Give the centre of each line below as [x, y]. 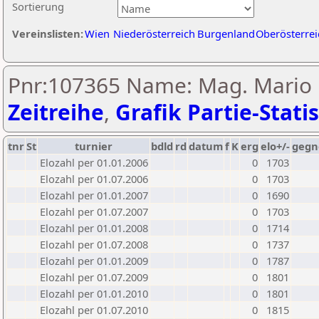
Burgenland [226, 33]
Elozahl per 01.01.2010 [94, 293]
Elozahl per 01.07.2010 [94, 310]
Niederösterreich [154, 33]
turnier [94, 146]
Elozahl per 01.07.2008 [94, 244]
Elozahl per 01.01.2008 [94, 228]
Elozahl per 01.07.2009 [94, 277]
